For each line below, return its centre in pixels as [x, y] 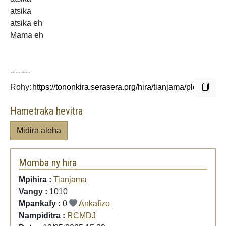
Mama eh [27, 35]
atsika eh [26, 23]
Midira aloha [39, 130]
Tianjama [70, 179]
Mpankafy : [41, 203]
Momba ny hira [48, 163]
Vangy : [34, 191]
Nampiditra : [43, 215]
